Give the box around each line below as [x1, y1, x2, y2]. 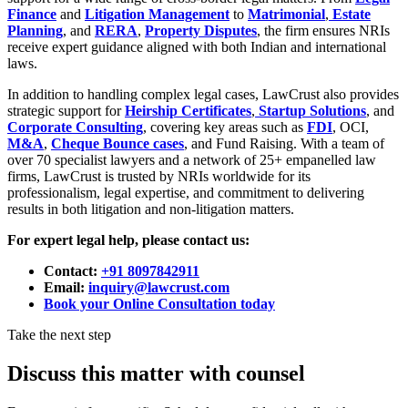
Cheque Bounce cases [51, 135, 184, 151]
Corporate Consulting [7, 118, 143, 135]
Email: [44, 279, 88, 295]
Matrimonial [248, 5, 325, 22]
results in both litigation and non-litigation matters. [7, 200, 294, 217]
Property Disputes [145, 22, 257, 38]
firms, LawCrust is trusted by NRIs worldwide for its [7, 168, 311, 184]
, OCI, [332, 118, 369, 135]
